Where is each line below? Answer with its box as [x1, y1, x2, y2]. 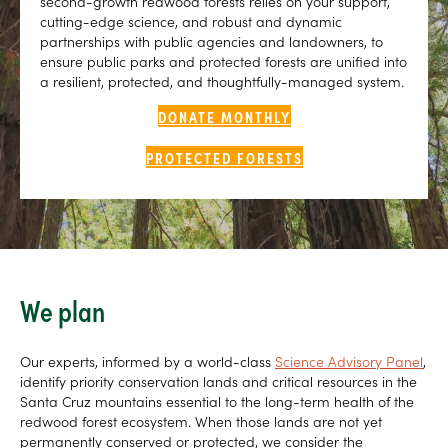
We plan [20, 289, 105, 331]
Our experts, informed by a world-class [20, 351, 275, 372]
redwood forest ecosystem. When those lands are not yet [20, 411, 382, 432]
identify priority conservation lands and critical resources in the [20, 371, 417, 392]
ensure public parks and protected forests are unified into [40, 51, 407, 72]
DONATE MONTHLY [157, 105, 291, 128]
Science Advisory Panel [275, 351, 423, 372]
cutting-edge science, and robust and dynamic [40, 11, 342, 32]
